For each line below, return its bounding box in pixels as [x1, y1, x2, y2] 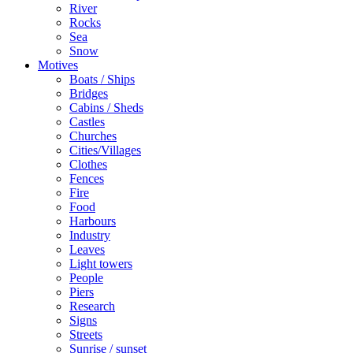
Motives [38, 58, 78, 72]
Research [69, 299, 115, 313]
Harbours [69, 214, 116, 228]
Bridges [69, 86, 108, 100]
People [69, 270, 103, 284]
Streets [69, 327, 102, 341]
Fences [69, 171, 104, 185]
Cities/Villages [69, 143, 141, 157]
